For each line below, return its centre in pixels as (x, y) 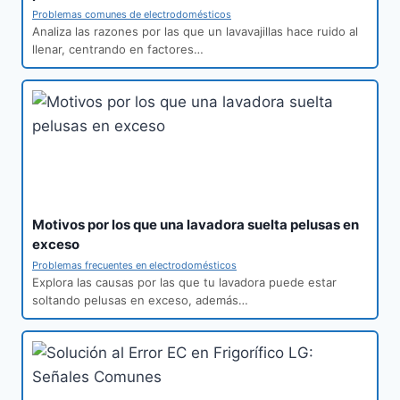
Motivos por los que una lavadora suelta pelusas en (196, 225)
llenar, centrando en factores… (118, 50)
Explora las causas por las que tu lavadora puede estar (184, 283)
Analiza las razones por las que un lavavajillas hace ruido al (195, 32)
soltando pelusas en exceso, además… (140, 300)
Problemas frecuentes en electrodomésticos (134, 266)
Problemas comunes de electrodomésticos (132, 15)
